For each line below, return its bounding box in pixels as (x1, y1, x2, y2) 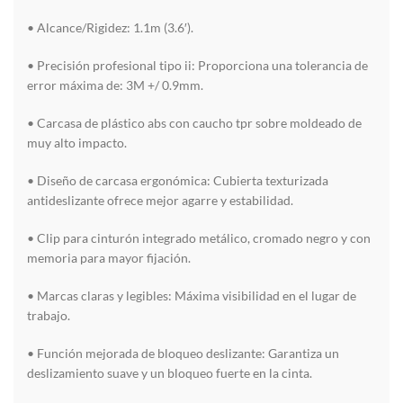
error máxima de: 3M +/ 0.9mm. (27, 77, 203, 94)
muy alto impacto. (27, 135, 127, 151)
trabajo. (27, 308, 70, 324)
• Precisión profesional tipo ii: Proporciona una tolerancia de (27, 58, 368, 74)
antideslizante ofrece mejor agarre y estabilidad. (27, 193, 293, 209)
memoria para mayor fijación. (27, 250, 191, 266)
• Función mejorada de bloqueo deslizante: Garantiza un (27, 345, 339, 362)
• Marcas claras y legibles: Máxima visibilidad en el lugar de (27, 288, 356, 304)
